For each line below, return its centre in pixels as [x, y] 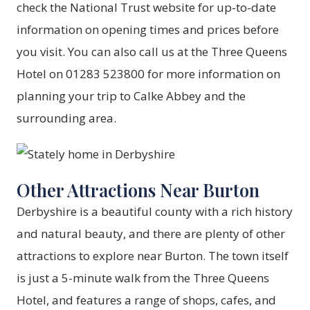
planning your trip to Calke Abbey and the [131, 96]
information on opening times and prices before [148, 30]
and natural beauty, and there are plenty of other [151, 234]
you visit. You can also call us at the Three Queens [152, 52]
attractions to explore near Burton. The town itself [153, 256]
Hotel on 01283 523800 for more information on [148, 74]
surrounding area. [66, 118]
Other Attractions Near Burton [138, 190]
